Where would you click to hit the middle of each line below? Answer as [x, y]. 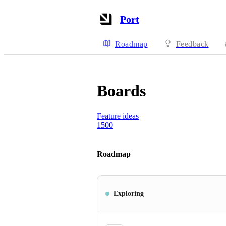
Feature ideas [118, 116]
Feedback [192, 44]
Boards [121, 91]
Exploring [129, 194]
